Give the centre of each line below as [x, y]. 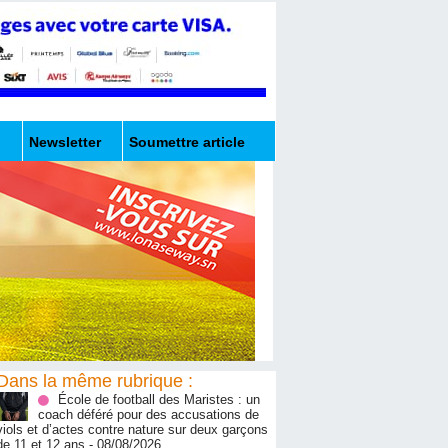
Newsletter [65, 142]
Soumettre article [187, 142]
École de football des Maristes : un [159, 400]
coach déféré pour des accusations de [148, 415]
